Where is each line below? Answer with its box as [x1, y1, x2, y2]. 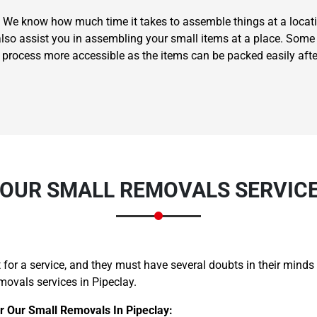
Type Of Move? [27, 134, 94, 146]
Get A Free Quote [118, 162, 199, 175]
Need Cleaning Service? [27, 112, 135, 124]
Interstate [163, 134, 207, 146]
